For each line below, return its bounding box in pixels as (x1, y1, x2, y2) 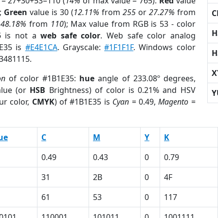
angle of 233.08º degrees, (94, 73, 196, 84)
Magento (158, 96, 189, 107)
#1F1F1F (104, 42, 134, 53)
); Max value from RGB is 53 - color (63, 18, 196, 29)
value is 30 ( (27, 7, 74, 18)
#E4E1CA (25, 42, 57, 53)
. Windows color (133, 42, 196, 53)
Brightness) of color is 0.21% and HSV (45, 85, 196, 95)
